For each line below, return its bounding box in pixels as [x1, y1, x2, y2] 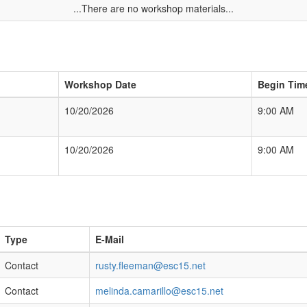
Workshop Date [64, 77, 136, 91]
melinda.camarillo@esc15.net [95, 284, 223, 297]
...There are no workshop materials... [73, 1, 234, 15]
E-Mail [95, 232, 124, 246]
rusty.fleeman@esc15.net [95, 258, 206, 272]
